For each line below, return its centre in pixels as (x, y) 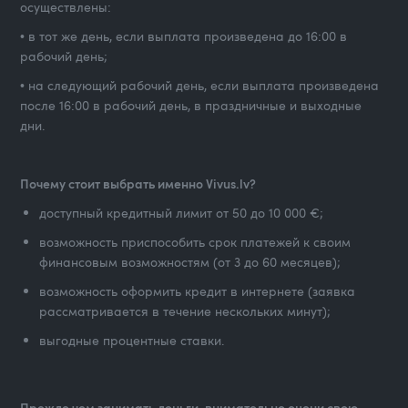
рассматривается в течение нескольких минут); (185, 311)
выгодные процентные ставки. (132, 341)
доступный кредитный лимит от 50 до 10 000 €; (182, 213)
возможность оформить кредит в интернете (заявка (198, 291)
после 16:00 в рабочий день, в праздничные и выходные (191, 106)
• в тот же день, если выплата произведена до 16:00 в (184, 36)
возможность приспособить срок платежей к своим (195, 242)
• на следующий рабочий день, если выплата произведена (200, 86)
